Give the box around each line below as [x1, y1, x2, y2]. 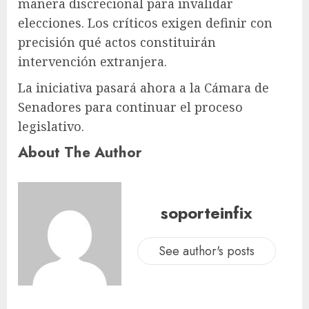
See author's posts [158, 241, 255, 260]
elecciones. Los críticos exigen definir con [18, 14, 272, 32]
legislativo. [18, 118, 84, 135]
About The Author [18, 141, 142, 163]
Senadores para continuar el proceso [18, 99, 243, 116]
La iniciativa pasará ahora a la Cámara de [18, 79, 269, 97]
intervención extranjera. [18, 53, 167, 70]
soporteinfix [160, 200, 252, 225]
